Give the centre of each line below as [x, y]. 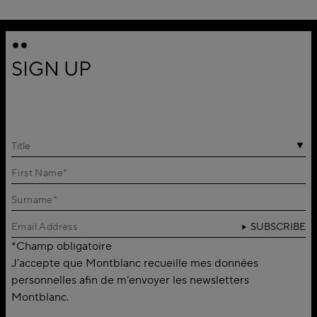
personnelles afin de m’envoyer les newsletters [130, 281]
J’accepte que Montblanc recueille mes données [135, 264]
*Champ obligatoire [62, 247]
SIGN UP [51, 70]
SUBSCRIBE [278, 227]
